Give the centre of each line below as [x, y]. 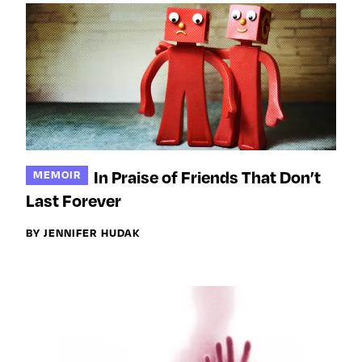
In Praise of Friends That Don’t [208, 177]
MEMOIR [57, 175]
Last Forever [74, 200]
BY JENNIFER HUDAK [83, 232]
